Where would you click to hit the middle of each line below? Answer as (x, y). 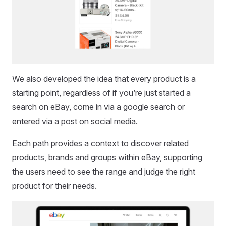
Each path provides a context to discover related (100, 143)
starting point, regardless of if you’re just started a (101, 93)
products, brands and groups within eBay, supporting (107, 157)
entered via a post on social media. (75, 121)
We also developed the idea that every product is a (104, 78)
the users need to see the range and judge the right (104, 171)
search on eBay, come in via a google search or (98, 107)
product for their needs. (54, 185)
